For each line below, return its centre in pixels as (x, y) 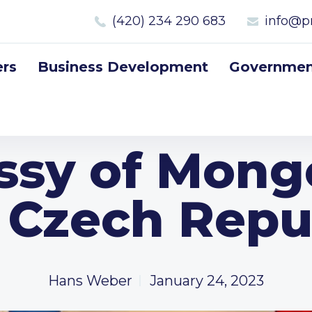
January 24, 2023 (207, 281)
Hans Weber (90, 281)
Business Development (123, 67)
